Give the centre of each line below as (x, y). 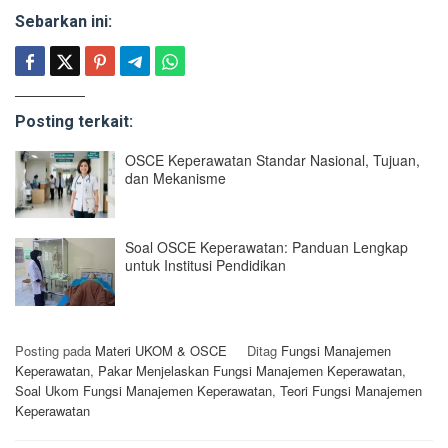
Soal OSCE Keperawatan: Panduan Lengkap (266, 247)
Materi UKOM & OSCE (161, 350)
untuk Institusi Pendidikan (205, 265)
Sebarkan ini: (63, 21)
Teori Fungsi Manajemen (351, 390)
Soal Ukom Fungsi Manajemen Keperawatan (143, 390)
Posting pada (55, 350)
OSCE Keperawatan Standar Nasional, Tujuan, (272, 159)
